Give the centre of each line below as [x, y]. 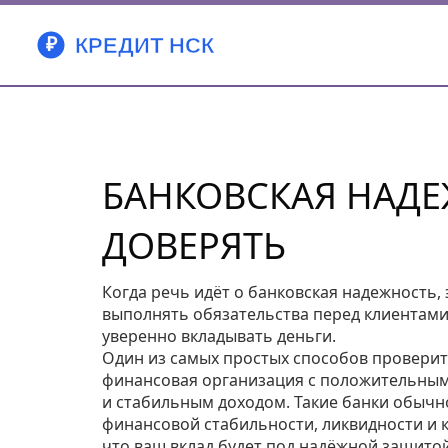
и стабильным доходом [194, 402]
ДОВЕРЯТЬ [194, 245]
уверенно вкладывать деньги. [219, 336]
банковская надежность [342, 292]
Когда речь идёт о [175, 292]
